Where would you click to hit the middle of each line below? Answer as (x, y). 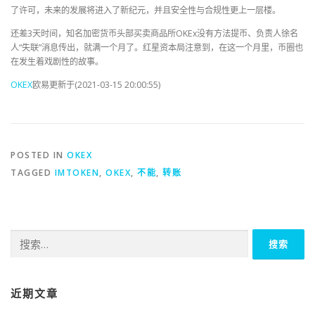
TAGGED (33, 172)
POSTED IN (39, 155)
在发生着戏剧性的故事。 (57, 62)
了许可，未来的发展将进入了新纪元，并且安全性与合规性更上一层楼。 (146, 11)
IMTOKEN (77, 172)
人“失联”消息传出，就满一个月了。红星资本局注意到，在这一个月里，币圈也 (157, 48)
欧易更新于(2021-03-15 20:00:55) (96, 85)
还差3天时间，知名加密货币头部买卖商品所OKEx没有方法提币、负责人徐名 (154, 34)
